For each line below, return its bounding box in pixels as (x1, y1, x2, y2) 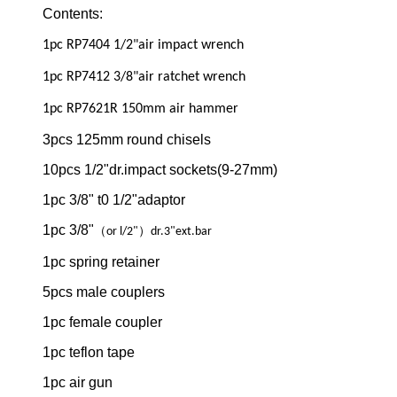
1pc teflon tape (43, 345, 135, 361)
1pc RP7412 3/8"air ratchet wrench (43, 70, 245, 85)
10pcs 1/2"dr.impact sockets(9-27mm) (43, 162, 277, 178)
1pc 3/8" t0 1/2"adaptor (43, 192, 185, 208)
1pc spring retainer (43, 254, 160, 270)
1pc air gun (43, 375, 113, 391)
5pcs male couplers (43, 284, 165, 300)
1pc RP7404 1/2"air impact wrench (43, 38, 244, 53)
